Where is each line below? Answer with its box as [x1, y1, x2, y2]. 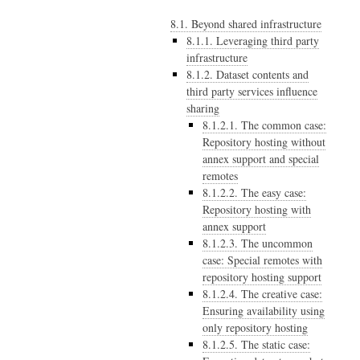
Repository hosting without [202, 133, 325, 149]
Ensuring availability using [202, 302, 325, 318]
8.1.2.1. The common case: [202, 117, 326, 133]
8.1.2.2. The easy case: [202, 184, 306, 200]
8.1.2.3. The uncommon [202, 235, 313, 251]
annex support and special [202, 150, 319, 166]
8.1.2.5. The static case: [202, 336, 310, 352]
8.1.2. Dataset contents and [186, 66, 309, 82]
